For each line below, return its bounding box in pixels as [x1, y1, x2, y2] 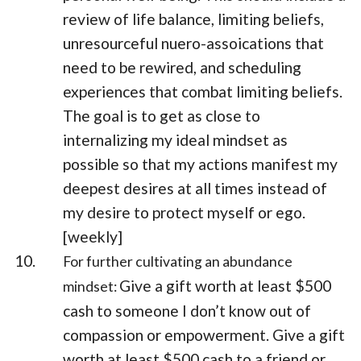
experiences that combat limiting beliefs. [63, 82, 343, 102]
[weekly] [63, 227, 123, 247]
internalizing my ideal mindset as [63, 131, 288, 150]
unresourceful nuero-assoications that [63, 34, 325, 53]
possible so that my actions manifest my [63, 155, 338, 174]
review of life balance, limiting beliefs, [63, 10, 325, 29]
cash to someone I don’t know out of [63, 301, 312, 321]
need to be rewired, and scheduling [63, 58, 302, 77]
